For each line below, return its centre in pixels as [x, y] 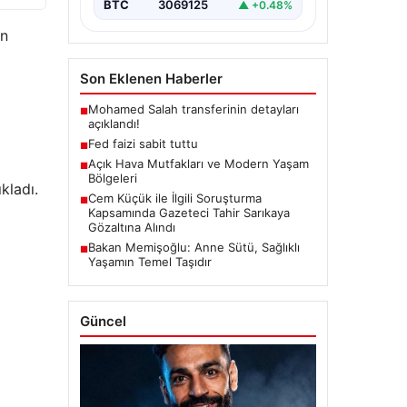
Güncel [103, 322]
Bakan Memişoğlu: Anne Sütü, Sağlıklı [194, 248]
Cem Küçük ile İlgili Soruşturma [174, 199]
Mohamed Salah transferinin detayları [193, 109]
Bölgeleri [112, 179]
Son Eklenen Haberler [151, 79]
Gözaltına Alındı [131, 228]
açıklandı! [114, 124]
